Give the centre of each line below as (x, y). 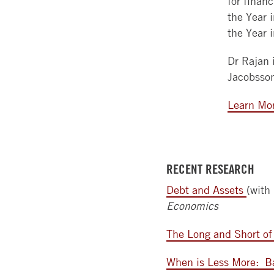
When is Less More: (216, 262)
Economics (192, 206)
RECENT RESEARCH (212, 169)
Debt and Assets (206, 190)
